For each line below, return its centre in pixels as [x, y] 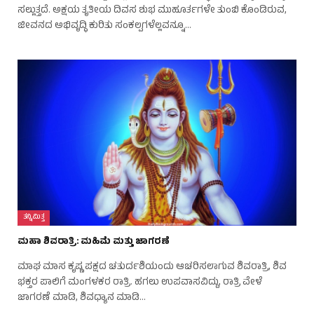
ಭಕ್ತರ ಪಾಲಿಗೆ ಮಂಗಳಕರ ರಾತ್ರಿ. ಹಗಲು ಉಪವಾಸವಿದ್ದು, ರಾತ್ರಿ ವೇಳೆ [140, 282]
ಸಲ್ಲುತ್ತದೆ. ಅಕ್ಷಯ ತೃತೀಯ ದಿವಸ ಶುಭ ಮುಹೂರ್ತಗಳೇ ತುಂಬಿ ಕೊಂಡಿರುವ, [152, 11]
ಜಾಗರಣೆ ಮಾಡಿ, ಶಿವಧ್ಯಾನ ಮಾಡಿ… [82, 298]
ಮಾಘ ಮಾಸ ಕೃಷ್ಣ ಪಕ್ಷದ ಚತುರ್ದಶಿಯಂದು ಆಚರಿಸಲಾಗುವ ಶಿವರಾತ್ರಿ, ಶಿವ [152, 267]
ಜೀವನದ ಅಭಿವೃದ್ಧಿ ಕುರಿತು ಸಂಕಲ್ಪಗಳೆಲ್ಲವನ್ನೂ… [104, 26]
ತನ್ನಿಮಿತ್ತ [34, 217]
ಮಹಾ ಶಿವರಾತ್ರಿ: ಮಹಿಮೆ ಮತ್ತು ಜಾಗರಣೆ [94, 242]
